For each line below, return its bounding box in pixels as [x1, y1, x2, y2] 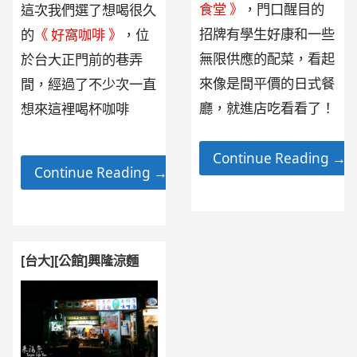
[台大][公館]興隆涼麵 [21, 252, 139, 269]
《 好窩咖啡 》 [34, 25, 123, 45]
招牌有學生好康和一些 [199, 25, 335, 44]
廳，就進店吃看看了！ [199, 99, 335, 118]
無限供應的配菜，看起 [199, 49, 335, 69]
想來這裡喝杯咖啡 [21, 100, 130, 119]
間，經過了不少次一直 [21, 75, 157, 94]
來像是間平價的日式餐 [199, 74, 335, 93]
